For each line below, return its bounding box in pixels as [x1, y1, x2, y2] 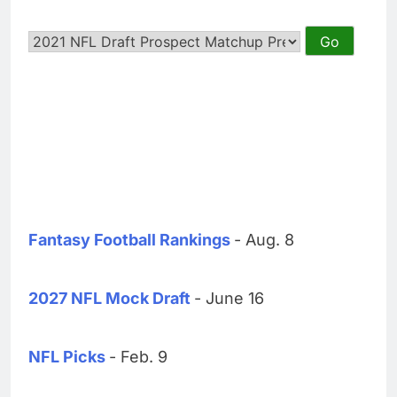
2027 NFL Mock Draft [28, 288, 191, 307]
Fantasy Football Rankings [28, 230, 230, 249]
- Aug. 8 [234, 230, 294, 249]
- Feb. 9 [109, 346, 167, 366]
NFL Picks [28, 346, 105, 366]
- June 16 [194, 288, 264, 307]
